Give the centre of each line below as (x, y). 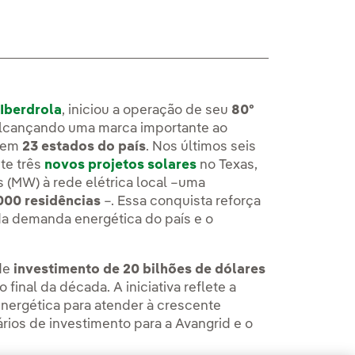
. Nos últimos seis (201, 147)
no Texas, (227, 166)
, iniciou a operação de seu (147, 111)
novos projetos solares (121, 166)
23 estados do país (84, 147)
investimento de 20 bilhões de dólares (138, 270)
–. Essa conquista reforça (181, 202)
